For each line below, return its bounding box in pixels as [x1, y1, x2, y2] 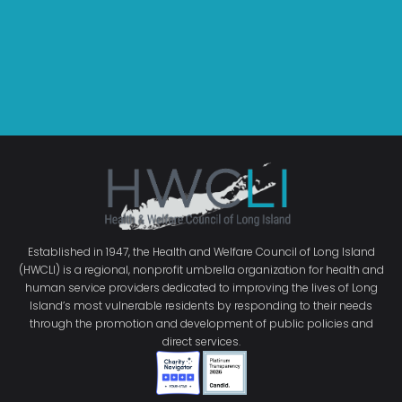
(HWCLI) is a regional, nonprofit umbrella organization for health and [18, 262, 384, 278]
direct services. [162, 334, 240, 350]
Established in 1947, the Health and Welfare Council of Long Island [27, 244, 375, 260]
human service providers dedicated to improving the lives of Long [24, 280, 378, 296]
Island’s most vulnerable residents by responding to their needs [30, 298, 372, 314]
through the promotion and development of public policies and [29, 316, 373, 332]
